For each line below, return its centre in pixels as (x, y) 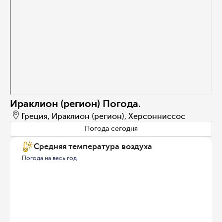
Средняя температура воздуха (93, 147)
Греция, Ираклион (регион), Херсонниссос (103, 116)
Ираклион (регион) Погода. (75, 103)
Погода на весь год (49, 158)
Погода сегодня (111, 129)
